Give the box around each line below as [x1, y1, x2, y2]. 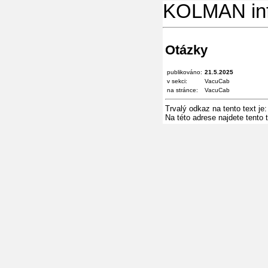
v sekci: [167, 77, 187, 84]
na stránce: [167, 86, 198, 93]
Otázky [165, 42, 208, 57]
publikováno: [167, 68, 202, 75]
